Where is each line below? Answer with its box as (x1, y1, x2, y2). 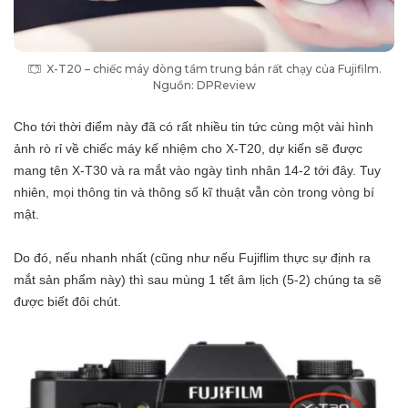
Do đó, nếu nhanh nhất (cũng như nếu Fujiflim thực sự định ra (14, 250, 371, 266)
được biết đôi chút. (14, 294, 121, 310)
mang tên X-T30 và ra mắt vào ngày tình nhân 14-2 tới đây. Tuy (14, 163, 381, 178)
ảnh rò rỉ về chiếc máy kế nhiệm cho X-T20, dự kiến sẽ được (14, 141, 362, 157)
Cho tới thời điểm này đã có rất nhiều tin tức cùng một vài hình (14, 119, 373, 135)
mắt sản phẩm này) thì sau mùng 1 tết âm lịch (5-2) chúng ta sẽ (14, 272, 382, 288)
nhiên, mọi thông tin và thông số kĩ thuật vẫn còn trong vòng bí (14, 185, 374, 200)
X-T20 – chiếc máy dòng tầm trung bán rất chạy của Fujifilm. (46, 62, 382, 76)
